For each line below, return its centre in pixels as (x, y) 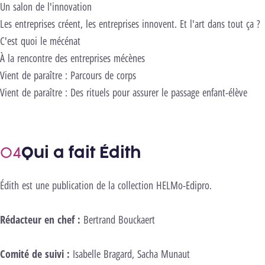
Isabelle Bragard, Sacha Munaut (131, 253)
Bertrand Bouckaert (119, 219)
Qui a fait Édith (81, 152)
